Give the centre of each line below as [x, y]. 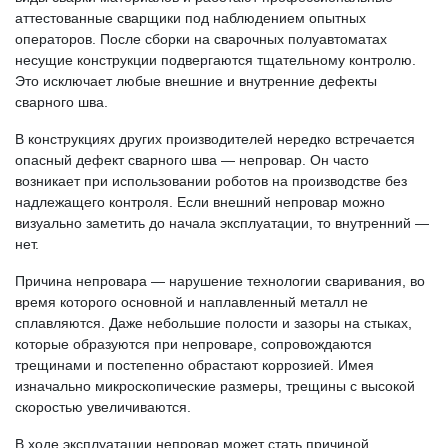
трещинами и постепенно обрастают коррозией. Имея [194, 365]
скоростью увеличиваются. [103, 407]
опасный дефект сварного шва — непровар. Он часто [192, 160]
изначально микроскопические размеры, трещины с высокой [215, 386]
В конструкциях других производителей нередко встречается [215, 139]
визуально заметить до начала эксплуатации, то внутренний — [222, 223]
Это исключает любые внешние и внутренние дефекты [196, 81]
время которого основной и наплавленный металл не [191, 302]
